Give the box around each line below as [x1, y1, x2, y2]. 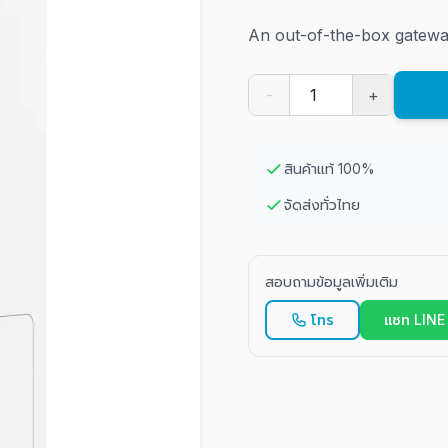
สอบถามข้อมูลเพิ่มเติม [265, 273, 398, 290]
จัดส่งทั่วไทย [284, 196, 360, 213]
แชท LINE [384, 311, 445, 328]
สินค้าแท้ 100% [284, 160, 375, 177]
